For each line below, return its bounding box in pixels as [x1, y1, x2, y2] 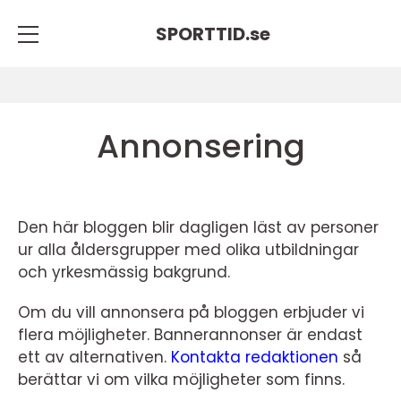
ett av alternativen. [18, 346, 171, 368]
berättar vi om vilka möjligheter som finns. [18, 369, 345, 390]
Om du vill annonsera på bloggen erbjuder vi [18, 302, 364, 323]
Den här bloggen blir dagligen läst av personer [18, 217, 379, 238]
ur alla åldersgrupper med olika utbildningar [18, 239, 359, 260]
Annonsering [96, 124, 305, 169]
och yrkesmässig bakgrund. [18, 261, 230, 283]
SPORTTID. [156, 21, 250, 47]
